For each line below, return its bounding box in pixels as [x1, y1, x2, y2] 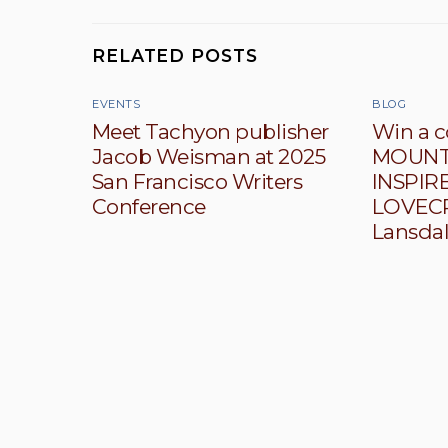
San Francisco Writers [92, 168, 303, 194]
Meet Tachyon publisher [92, 118, 329, 144]
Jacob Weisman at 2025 [92, 143, 326, 169]
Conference [92, 193, 206, 219]
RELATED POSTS [92, 44, 258, 66]
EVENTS [92, 96, 141, 111]
